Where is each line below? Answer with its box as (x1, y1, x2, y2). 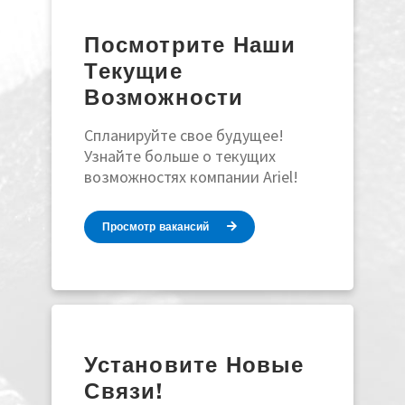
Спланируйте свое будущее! (84, 124, 285, 146)
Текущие (84, 57, 183, 84)
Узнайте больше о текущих (84, 145, 277, 166)
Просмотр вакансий (102, 220, 213, 234)
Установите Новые (84, 352, 305, 379)
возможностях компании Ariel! (84, 165, 299, 187)
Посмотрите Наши (84, 31, 297, 58)
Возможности (84, 83, 244, 110)
